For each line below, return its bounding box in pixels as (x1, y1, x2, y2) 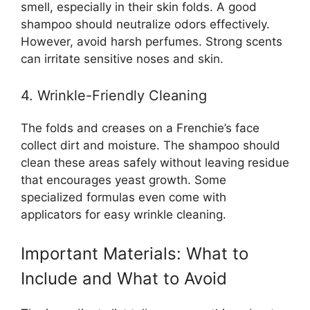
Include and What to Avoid (21, 268, 227, 289)
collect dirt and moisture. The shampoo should (21, 138, 280, 153)
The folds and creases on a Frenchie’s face (21, 121, 259, 136)
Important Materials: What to (21, 243, 248, 264)
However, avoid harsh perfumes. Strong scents (21, 34, 282, 48)
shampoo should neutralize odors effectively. (21, 17, 270, 31)
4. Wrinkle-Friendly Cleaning (21, 87, 207, 104)
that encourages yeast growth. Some (21, 173, 226, 188)
